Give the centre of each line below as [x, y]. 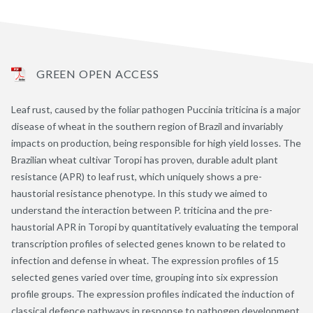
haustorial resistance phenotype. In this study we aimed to [139, 193]
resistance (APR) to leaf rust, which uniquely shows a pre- [137, 176]
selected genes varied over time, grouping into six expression [145, 277]
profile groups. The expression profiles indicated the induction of [153, 293]
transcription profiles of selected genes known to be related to [148, 243]
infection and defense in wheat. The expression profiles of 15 [145, 260]
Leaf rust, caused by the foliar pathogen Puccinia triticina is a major [156, 109]
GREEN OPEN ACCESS [98, 73]
